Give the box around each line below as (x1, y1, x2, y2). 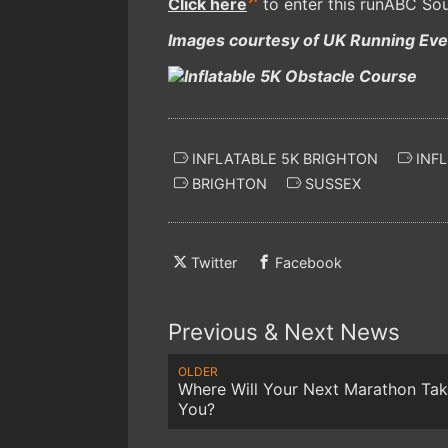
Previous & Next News (168, 318, 400, 346)
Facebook (275, 254, 342, 272)
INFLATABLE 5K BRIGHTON (188, 149, 378, 167)
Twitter (191, 254, 237, 272)
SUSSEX (301, 174, 361, 192)
